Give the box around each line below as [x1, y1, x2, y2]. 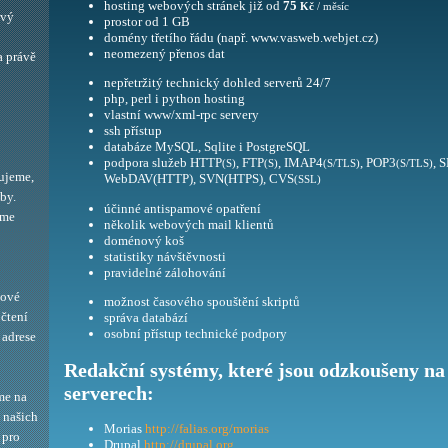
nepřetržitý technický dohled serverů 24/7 [104, 75, 331, 91]
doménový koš [104, 232, 184, 248]
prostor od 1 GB [104, 14, 190, 30]
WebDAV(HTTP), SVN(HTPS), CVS [104, 171, 294, 187]
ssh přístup [104, 123, 162, 139]
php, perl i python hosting [104, 91, 245, 107]
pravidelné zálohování [104, 264, 226, 280]
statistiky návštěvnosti [104, 248, 226, 264]
